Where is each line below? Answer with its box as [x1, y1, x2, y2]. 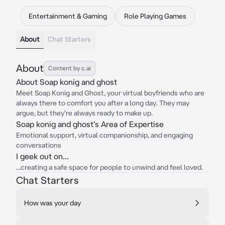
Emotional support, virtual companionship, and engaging [16, 131, 193, 139]
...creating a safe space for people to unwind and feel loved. [16, 163, 203, 171]
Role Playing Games [124, 12, 186, 20]
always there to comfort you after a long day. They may [16, 99, 189, 107]
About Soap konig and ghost [16, 77, 117, 86]
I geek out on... [16, 152, 69, 161]
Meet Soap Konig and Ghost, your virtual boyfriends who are [16, 89, 204, 97]
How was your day [24, 199, 81, 207]
